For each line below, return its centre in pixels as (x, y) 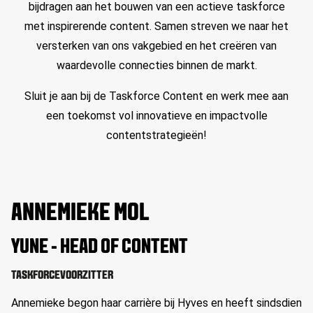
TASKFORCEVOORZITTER (62, 276)
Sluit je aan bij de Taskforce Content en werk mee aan (156, 96)
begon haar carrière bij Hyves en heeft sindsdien (183, 303)
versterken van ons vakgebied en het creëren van (156, 46)
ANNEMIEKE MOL (80, 214)
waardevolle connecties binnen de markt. (156, 65)
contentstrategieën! (156, 135)
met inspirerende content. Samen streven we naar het (156, 26)
